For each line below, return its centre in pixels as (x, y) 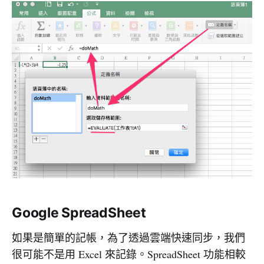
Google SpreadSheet (79, 213)
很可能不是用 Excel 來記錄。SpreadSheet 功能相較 (129, 254)
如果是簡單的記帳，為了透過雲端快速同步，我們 (128, 238)
